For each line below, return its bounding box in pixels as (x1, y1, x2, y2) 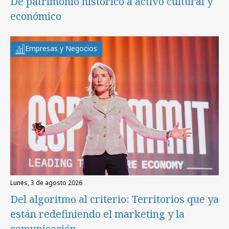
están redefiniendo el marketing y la (10, 207, 185, 221)
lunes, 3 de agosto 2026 (13, 178, 82, 188)
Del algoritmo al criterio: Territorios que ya (10, 192, 219, 207)
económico (10, 9, 61, 24)
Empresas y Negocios (25, 43, 97, 54)
